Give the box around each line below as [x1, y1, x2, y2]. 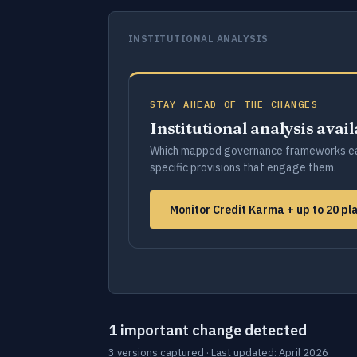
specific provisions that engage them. [150, 160, 336, 175]
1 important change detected [108, 321, 307, 339]
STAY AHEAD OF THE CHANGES [150, 98, 318, 110]
